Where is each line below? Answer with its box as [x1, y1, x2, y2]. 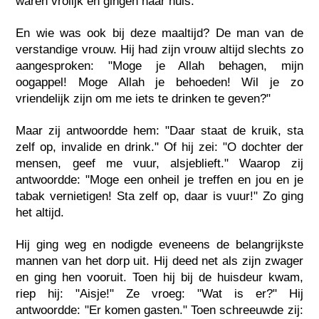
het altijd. [16, 205, 65, 219]
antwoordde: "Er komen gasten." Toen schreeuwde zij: [16, 303, 303, 317]
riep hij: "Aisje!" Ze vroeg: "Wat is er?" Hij [16, 286, 303, 300]
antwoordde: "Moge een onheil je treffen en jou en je [16, 172, 303, 187]
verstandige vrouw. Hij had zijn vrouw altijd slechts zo [16, 42, 303, 56]
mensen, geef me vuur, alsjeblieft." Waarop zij [16, 156, 303, 170]
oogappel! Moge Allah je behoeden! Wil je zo [16, 75, 303, 89]
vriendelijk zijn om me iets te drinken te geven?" [16, 91, 271, 105]
